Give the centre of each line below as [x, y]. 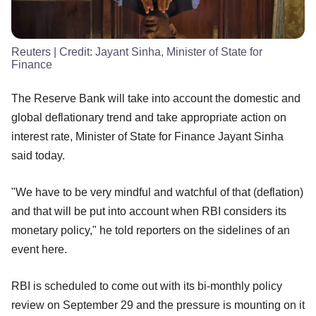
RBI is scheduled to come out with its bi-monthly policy [147, 286]
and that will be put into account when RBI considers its [149, 211]
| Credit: [73, 51]
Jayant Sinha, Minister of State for [179, 51]
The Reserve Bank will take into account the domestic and [156, 98]
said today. [38, 155]
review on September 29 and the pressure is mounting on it [158, 305]
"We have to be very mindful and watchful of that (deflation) [157, 192]
